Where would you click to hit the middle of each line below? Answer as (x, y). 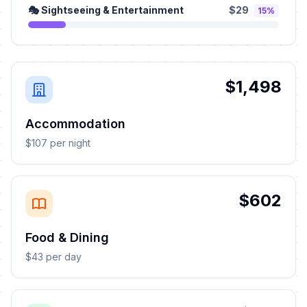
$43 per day (53, 257)
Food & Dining (67, 237)
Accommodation (75, 124)
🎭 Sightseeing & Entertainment (106, 10)
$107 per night (58, 143)
